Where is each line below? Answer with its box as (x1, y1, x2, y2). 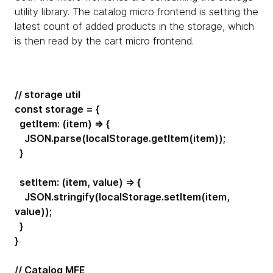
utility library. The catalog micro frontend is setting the (15, 5, 258, 18)
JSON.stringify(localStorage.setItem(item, (15, 190, 230, 203)
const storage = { (15, 102, 99, 115)
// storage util (15, 88, 80, 101)
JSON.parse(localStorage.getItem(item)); (15, 132, 225, 144)
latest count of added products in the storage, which (15, 19, 254, 32)
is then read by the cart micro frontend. (15, 34, 194, 47)
